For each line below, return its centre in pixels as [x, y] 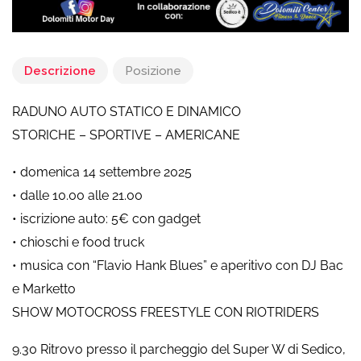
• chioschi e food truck [78, 242]
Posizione [153, 71]
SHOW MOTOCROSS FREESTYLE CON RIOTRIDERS [166, 312]
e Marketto [44, 288]
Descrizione [60, 71]
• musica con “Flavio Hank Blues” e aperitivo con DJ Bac [178, 265]
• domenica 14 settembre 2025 [102, 172]
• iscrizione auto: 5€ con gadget [106, 218]
